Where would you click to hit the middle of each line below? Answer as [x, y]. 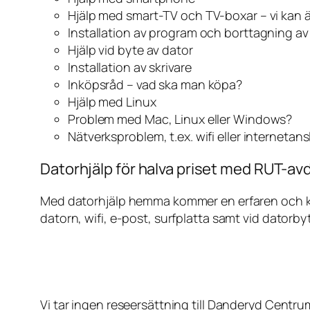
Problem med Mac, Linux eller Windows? [180, 119]
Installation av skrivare [130, 67]
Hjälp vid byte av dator [130, 49]
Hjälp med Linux [112, 101]
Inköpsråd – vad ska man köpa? [155, 84]
